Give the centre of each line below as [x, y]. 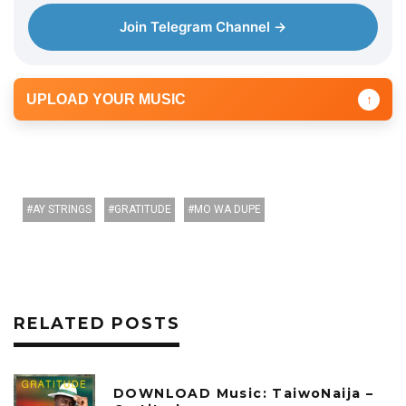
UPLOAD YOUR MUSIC [106, 99]
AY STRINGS [62, 209]
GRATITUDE [143, 209]
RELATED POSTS [97, 324]
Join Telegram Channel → [203, 27]
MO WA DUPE [227, 209]
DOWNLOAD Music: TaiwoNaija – [244, 393]
